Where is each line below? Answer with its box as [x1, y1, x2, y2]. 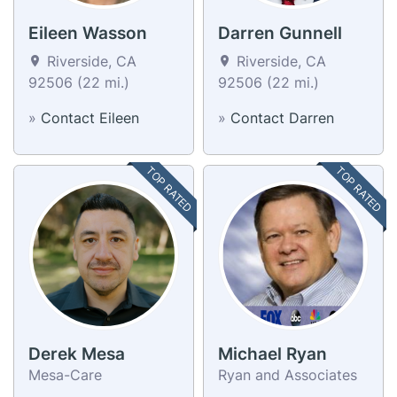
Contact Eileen [41, 108, 139, 127]
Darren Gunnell [218, 22, 342, 43]
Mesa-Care [28, 365, 102, 384]
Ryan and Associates [218, 365, 357, 384]
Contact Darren [230, 108, 334, 127]
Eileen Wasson [28, 22, 147, 43]
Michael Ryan [218, 343, 327, 364]
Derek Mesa [28, 343, 125, 364]
